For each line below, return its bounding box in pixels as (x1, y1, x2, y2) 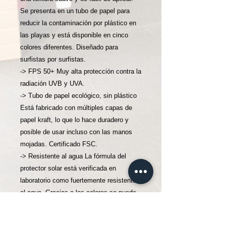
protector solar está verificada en (20, 164, 116, 172)
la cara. (20, 213, 42, 220)
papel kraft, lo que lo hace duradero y (20, 116, 129, 124)
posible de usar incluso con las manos (20, 128, 132, 136)
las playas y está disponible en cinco (20, 31, 128, 39)
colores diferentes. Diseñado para (20, 43, 118, 51)
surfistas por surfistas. (20, 55, 88, 63)
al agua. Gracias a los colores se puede (20, 189, 136, 196)
